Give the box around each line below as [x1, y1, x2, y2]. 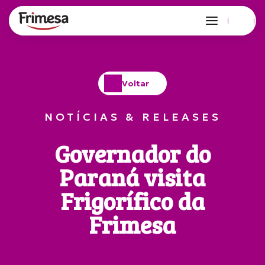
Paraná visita [60, 161, 205, 193]
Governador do [54, 137, 211, 169]
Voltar [122, 78, 149, 89]
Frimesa [89, 208, 176, 240]
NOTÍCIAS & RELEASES [44, 110, 221, 124]
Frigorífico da [60, 185, 205, 216]
